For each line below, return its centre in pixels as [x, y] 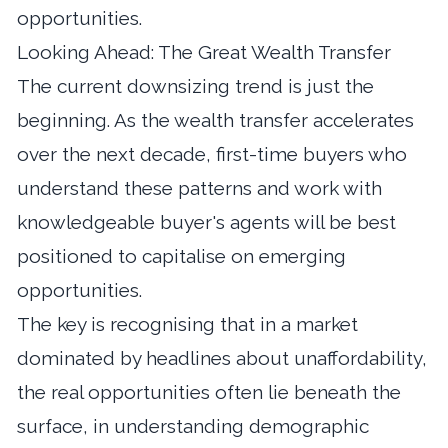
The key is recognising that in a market [187, 323]
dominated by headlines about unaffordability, [222, 357]
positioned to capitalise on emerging [181, 255]
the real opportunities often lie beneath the [209, 391]
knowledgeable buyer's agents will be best [206, 221]
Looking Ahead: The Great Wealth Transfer [204, 51]
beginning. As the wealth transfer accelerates [215, 119]
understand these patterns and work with [199, 187]
